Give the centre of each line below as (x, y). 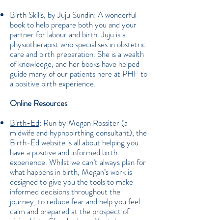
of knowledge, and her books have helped (75, 64)
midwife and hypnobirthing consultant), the (78, 133)
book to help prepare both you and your (73, 25)
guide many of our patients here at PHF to (79, 74)
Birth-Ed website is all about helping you (74, 142)
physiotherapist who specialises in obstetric (78, 44)
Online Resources (39, 103)
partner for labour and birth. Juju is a (68, 34)
